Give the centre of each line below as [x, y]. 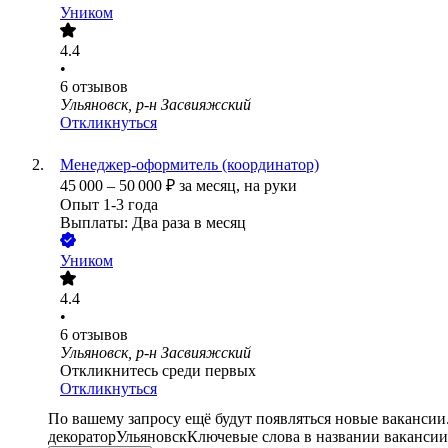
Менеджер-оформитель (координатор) [189, 165]
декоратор [82, 437]
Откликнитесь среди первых [158, 371]
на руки [270, 186]
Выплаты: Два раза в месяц [153, 223]
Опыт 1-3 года [109, 205]
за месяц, [211, 186]
